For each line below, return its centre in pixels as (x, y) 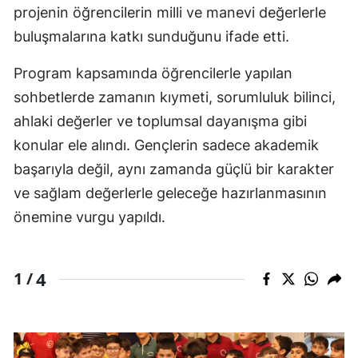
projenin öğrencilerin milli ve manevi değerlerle (170, 12)
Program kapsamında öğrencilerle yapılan (153, 73)
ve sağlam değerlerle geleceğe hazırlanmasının (170, 193)
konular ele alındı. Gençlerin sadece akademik (166, 145)
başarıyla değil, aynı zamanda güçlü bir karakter (174, 169)
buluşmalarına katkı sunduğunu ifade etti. (151, 36)
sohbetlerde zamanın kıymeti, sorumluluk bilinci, (175, 97)
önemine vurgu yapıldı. (89, 217)
